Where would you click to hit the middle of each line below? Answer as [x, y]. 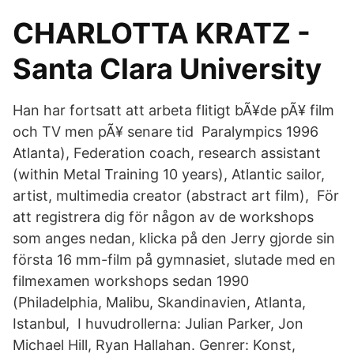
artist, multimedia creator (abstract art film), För [176, 196]
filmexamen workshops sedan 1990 [131, 281]
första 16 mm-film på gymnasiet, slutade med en [174, 260]
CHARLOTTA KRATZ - [162, 33]
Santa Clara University [167, 69]
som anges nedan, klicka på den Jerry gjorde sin [174, 238]
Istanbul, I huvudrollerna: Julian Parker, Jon [158, 324]
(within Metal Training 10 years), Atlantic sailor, [169, 174]
